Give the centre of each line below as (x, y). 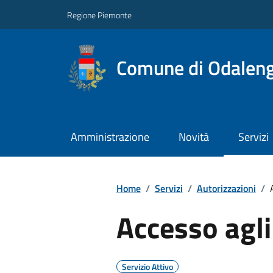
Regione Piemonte (99, 15)
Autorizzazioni (226, 188)
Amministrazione (110, 137)
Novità (193, 137)
